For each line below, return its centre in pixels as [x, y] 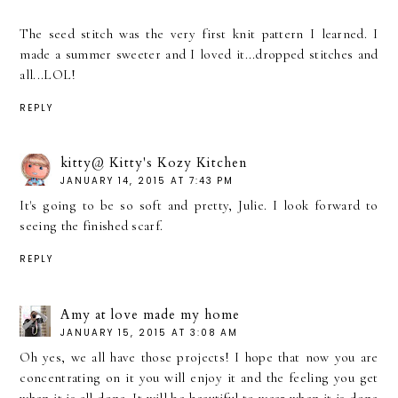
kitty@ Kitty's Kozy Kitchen [155, 163]
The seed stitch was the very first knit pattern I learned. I [199, 33]
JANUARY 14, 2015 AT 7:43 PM [147, 181]
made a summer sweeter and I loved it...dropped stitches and [199, 54]
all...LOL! [48, 74]
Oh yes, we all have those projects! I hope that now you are [199, 358]
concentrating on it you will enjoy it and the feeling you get [199, 378]
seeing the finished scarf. [92, 226]
